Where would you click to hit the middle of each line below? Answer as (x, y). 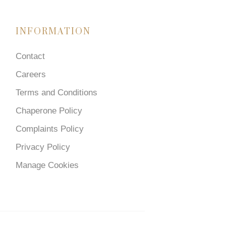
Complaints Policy (50, 129)
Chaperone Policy (49, 110)
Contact (31, 56)
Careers (31, 74)
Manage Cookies (47, 165)
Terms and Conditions (57, 92)
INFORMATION (53, 32)
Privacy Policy (43, 147)
